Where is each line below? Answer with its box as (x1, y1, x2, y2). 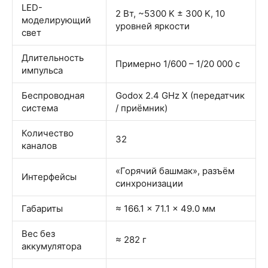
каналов (22, 139, 57, 151)
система (22, 102, 58, 114)
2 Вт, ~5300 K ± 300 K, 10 (115, 7, 225, 19)
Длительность (22, 51, 84, 63)
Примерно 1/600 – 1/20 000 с (115, 57, 240, 69)
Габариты (22, 202, 63, 214)
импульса (22, 64, 63, 76)
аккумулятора (22, 240, 81, 252)
